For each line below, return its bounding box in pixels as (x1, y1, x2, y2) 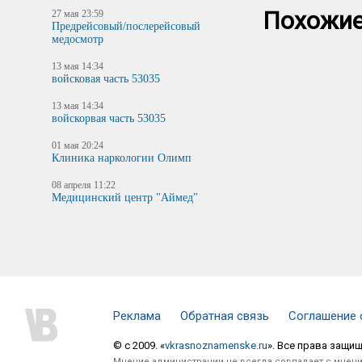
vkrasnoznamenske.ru (165, 339, 267, 351)
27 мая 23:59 (52, 8, 104, 19)
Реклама (113, 309, 161, 323)
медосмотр (52, 33, 104, 45)
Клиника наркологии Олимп (52, 152, 192, 164)
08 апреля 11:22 (52, 179, 116, 191)
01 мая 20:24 (52, 140, 104, 151)
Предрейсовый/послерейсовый (52, 20, 201, 32)
